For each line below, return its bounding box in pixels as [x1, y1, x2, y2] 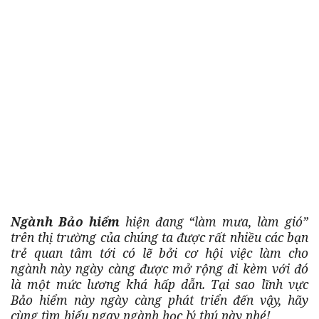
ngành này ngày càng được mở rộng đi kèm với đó [11, 259, 308, 277]
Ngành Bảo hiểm [11, 212, 120, 230]
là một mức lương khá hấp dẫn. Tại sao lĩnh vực [11, 275, 308, 293]
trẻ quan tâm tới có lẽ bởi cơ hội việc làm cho [11, 244, 308, 261]
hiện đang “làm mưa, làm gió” [119, 212, 308, 230]
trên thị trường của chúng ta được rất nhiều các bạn [11, 228, 308, 246]
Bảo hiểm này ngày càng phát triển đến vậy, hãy [11, 291, 308, 308]
